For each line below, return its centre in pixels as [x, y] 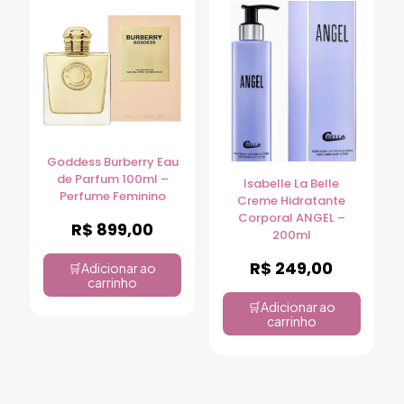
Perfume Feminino [112, 196]
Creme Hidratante [292, 200]
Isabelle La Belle [292, 183]
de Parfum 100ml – [112, 179]
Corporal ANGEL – [291, 217]
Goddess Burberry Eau [112, 161]
